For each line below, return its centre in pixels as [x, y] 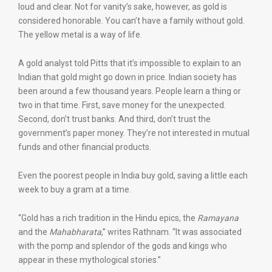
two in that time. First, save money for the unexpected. [122, 105]
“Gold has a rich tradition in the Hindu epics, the [108, 218]
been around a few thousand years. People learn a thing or [130, 91]
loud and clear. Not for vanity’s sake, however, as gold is [123, 7]
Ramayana [218, 218]
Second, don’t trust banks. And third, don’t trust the [114, 119]
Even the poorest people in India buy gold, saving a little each [133, 175]
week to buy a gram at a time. [75, 189]
